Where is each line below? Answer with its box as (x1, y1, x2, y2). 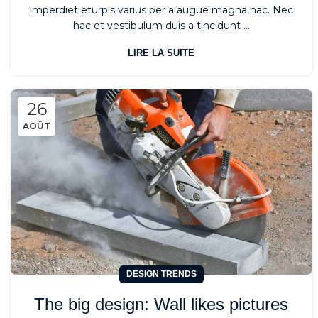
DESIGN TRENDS (126, 269, 197, 280)
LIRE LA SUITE (128, 48, 195, 59)
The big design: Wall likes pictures (34, 295, 289, 314)
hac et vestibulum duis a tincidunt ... (72, 19, 250, 33)
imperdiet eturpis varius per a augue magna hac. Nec (29, 4, 293, 17)
